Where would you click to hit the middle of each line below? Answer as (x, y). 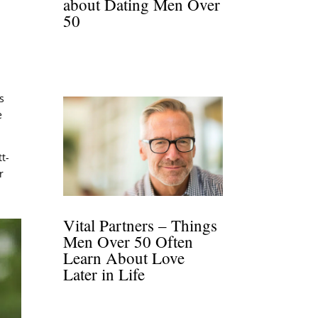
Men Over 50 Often (128, 241)
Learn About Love (124, 257)
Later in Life (104, 274)
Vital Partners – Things (141, 225)
